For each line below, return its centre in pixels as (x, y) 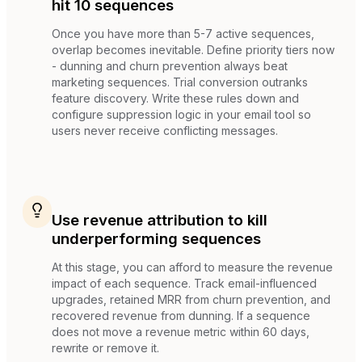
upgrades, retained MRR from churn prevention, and (191, 299)
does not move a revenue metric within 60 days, (181, 331)
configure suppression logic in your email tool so (181, 115)
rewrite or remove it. (105, 347)
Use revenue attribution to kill (160, 220)
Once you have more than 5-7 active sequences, (183, 34)
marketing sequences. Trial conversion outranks (180, 82)
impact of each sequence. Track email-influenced (184, 283)
